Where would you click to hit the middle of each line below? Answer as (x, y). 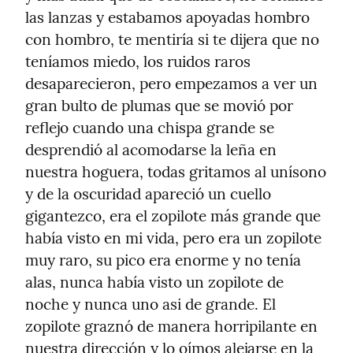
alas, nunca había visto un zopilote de (154, 282)
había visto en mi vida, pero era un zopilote (173, 238)
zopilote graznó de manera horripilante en (171, 327)
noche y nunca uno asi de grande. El (150, 305)
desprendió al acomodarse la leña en (151, 150)
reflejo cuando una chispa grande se (150, 128)
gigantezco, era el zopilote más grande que (173, 216)
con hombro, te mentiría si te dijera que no (172, 40)
